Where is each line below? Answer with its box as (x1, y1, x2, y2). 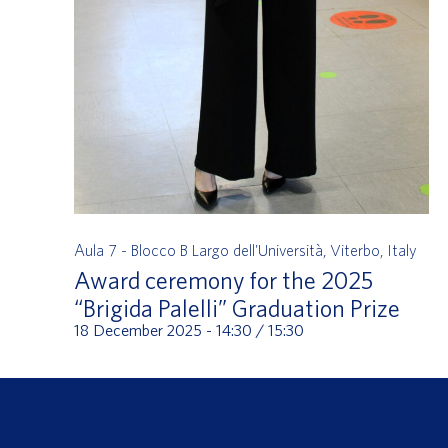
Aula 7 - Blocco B (73, 240, 192, 259)
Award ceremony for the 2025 (73, 265, 373, 294)
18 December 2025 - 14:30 (73, 320, 252, 339)
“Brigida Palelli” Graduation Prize (73, 293, 400, 322)
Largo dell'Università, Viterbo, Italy (191, 240, 417, 259)
